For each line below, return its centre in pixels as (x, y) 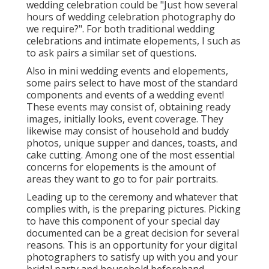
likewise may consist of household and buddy (128, 131)
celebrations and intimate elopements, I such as (134, 41)
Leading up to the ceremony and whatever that (132, 197)
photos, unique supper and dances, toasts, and (132, 143)
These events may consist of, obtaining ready (128, 107)
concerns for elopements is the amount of (121, 167)
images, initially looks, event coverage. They (125, 119)
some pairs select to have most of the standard (132, 83)
